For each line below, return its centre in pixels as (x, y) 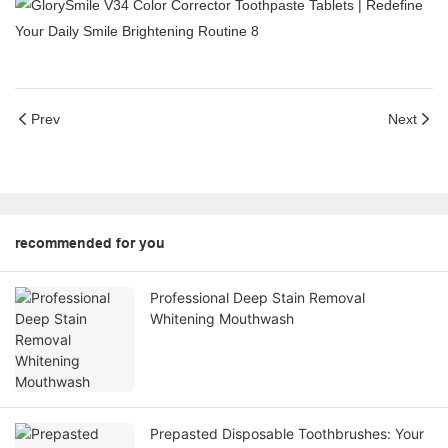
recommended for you (90, 243)
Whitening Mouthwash (222, 319)
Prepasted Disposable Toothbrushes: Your (287, 434)
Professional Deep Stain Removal (257, 298)
